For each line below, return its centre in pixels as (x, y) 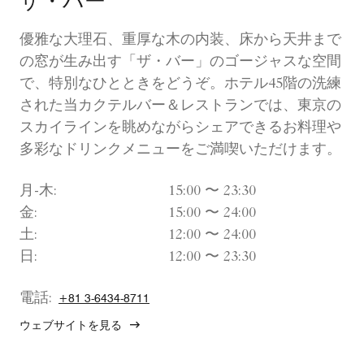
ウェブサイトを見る (71, 325)
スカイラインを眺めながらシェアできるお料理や (180, 129)
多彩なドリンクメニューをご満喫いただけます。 (180, 151)
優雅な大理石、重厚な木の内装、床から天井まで (180, 41)
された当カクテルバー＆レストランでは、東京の (180, 107)
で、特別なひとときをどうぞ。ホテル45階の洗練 (180, 85)
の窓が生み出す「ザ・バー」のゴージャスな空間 (180, 63)
